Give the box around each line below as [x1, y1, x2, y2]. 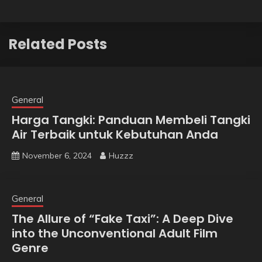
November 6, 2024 [22, 150, 92, 161]
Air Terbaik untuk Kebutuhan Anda [12, 126, 218, 143]
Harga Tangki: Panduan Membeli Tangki [12, 111, 250, 128]
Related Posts [9, 34, 107, 54]
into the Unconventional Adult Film [12, 225, 218, 242]
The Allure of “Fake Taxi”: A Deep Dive [12, 210, 233, 227]
